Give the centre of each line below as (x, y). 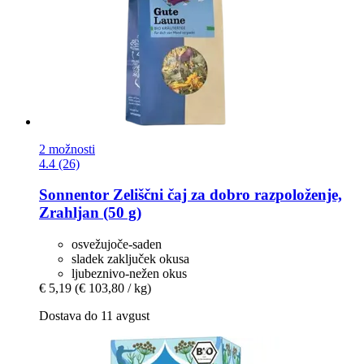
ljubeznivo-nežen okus (129, 273)
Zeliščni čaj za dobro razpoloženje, (225, 195)
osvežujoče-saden (117, 244)
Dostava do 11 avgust (94, 316)
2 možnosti (67, 149)
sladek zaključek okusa (130, 259)
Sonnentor (74, 195)
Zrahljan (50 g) (90, 213)
